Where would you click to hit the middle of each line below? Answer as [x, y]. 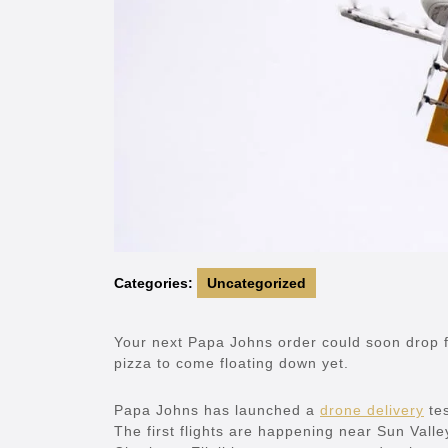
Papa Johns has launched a [217, 410]
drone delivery [372, 410]
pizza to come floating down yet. [231, 363]
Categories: [153, 283]
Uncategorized [256, 283]
